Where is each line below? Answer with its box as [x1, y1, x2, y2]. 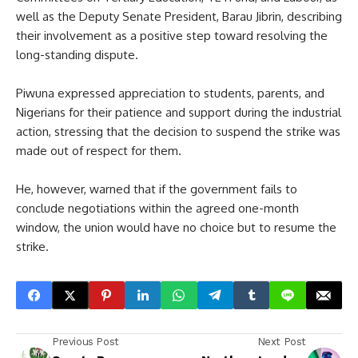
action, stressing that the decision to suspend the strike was [16, 124, 340, 139]
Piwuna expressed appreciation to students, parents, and [16, 86, 324, 101]
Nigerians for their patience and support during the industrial [16, 105, 341, 120]
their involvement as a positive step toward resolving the [16, 28, 328, 43]
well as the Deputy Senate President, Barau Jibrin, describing [16, 9, 342, 24]
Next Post [257, 336, 306, 348]
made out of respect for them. [16, 143, 181, 158]
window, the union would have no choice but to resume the [16, 220, 336, 235]
